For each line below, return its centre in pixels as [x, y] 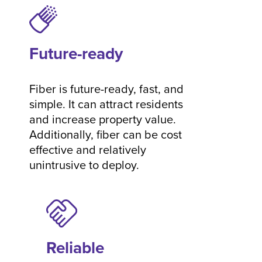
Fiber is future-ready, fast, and [106, 89]
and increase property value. [103, 119]
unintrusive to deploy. [84, 165]
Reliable [75, 247]
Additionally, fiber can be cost [106, 134]
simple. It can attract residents [106, 104]
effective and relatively [88, 149]
